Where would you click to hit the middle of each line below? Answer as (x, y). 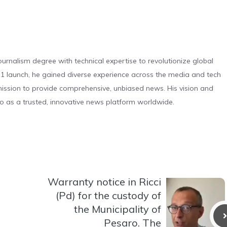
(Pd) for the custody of (108, 195)
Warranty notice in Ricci (104, 181)
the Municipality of (118, 209)
